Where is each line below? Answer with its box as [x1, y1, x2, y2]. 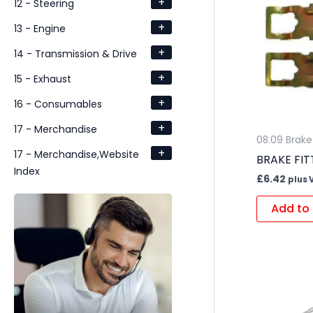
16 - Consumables [14, 96, 102, 111]
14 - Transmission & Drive [14, 46, 137, 61]
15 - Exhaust [14, 71, 71, 86]
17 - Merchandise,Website [14, 147, 139, 161]
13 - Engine [14, 21, 66, 36]
